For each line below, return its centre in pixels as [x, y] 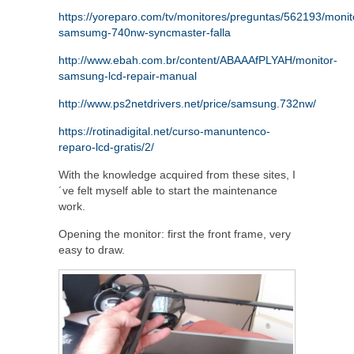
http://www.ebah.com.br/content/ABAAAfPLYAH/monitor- [198, 60]
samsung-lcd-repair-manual [128, 75]
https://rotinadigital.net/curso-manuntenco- [164, 131]
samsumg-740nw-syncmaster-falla [145, 32]
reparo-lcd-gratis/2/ [106, 147]
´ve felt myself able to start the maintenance [168, 190]
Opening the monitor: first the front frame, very [175, 233]
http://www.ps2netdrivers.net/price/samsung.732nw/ [187, 103]
